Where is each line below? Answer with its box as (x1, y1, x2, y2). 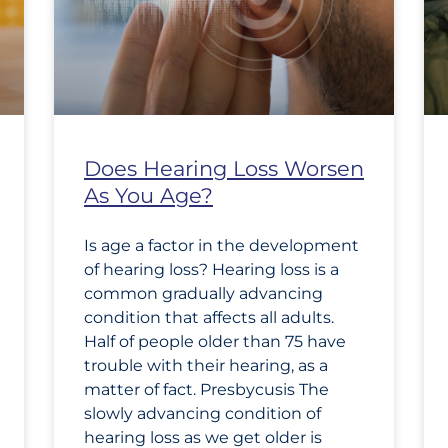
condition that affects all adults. (84, 307, 334, 327)
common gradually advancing (84, 283, 323, 303)
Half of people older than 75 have (84, 331, 346, 351)
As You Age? (84, 182, 213, 208)
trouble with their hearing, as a (84, 355, 328, 375)
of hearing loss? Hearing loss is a (84, 259, 339, 279)
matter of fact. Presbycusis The (84, 379, 329, 399)
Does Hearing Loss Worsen (84, 155, 364, 181)
